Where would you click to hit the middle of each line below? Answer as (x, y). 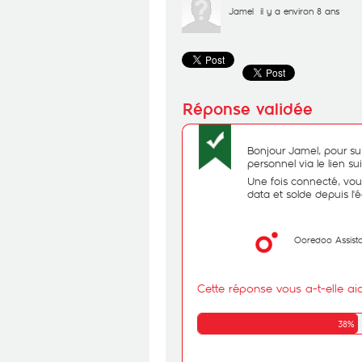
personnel (273, 163)
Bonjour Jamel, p (289, 150)
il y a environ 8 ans (300, 11)
